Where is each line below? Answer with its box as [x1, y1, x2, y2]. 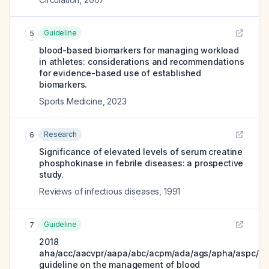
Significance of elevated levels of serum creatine [39, 147, 243, 157]
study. [39, 169, 64, 180]
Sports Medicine [39, 96, 103, 106]
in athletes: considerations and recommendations [39, 56, 244, 67]
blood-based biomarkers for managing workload [39, 45, 239, 55]
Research [44, 130, 77, 139]
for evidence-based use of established [39, 68, 202, 78]
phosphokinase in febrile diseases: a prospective [39, 158, 244, 168]
